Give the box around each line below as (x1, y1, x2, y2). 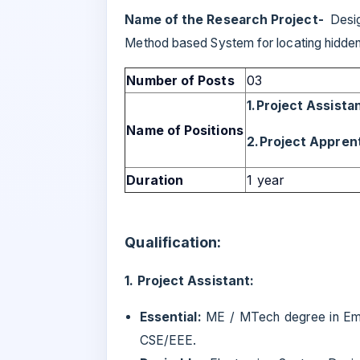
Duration (126, 172, 184, 189)
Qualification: (125, 234, 222, 252)
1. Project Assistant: (125, 272, 255, 289)
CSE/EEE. (139, 333, 197, 349)
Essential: (139, 309, 207, 325)
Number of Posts (126, 72, 235, 89)
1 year (247, 172, 284, 189)
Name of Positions (126, 122, 243, 139)
